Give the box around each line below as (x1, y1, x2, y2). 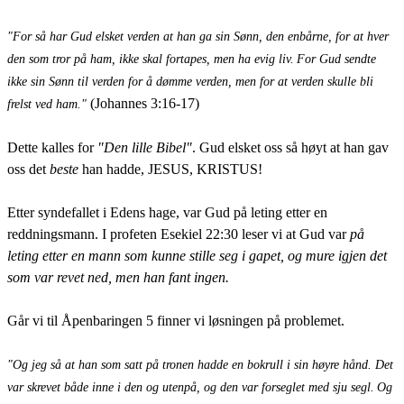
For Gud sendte (297, 51, 376, 66)
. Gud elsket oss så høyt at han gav (192, 139, 389, 155)
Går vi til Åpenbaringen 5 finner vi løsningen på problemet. (7, 312, 344, 328)
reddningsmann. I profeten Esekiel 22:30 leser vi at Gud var (7, 225, 350, 242)
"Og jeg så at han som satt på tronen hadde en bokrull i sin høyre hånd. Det (7, 357, 393, 372)
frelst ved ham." (7, 96, 87, 111)
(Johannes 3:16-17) (90, 95, 199, 111)
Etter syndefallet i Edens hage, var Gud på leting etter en (7, 204, 327, 220)
